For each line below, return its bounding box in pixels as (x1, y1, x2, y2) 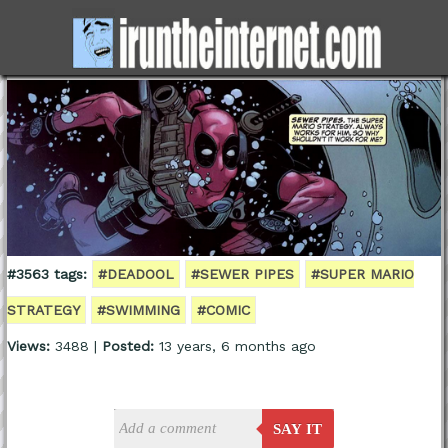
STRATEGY (6, 301, 80, 318)
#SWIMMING (96, 301, 180, 318)
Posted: (101, 337, 154, 354)
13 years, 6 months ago (153, 337, 316, 354)
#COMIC (196, 301, 250, 318)
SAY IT (273, 420, 323, 437)
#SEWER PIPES (190, 265, 294, 282)
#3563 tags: (6, 265, 87, 282)
